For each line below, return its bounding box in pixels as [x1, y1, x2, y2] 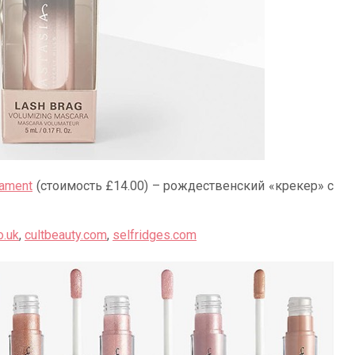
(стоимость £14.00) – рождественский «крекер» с [32, 178, 334, 194]
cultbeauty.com [25, 227, 107, 243]
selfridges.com [113, 227, 197, 243]
